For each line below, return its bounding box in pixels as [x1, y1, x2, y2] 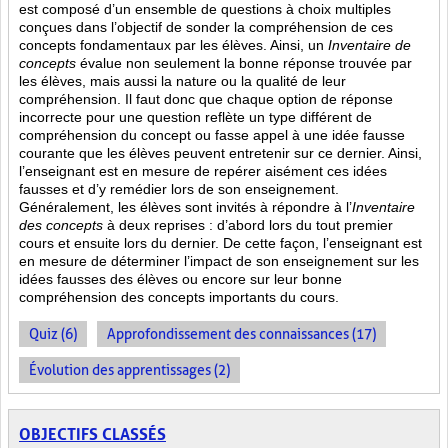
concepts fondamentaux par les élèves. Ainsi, [19, 37, 308, 53]
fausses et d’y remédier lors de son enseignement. [19, 181, 339, 197]
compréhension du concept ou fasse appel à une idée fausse [19, 127, 405, 143]
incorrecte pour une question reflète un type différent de [19, 109, 372, 125]
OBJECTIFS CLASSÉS [19, 425, 166, 444]
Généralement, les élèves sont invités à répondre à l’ [19, 199, 352, 215]
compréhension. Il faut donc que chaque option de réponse [19, 91, 393, 107]
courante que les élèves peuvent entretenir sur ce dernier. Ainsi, [19, 145, 422, 161]
